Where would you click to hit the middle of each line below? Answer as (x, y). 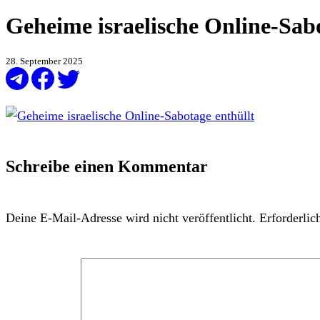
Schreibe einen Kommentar (107, 167)
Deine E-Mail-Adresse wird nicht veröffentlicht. (131, 218)
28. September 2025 (44, 61)
